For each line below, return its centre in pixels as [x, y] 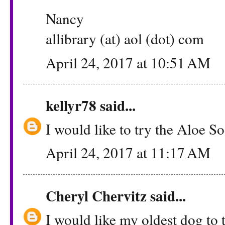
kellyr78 [71, 105]
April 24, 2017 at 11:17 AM [128, 153]
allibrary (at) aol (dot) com [125, 39]
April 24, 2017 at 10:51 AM [128, 62]
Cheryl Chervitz [96, 195]
